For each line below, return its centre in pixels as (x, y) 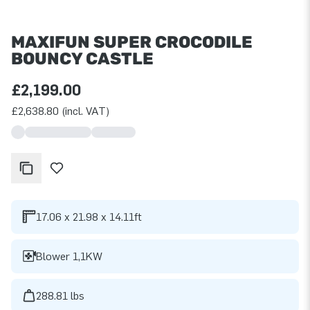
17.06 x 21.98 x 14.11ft (89, 217)
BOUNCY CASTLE (82, 58)
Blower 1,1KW (69, 256)
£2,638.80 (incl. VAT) (60, 111)
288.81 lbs (60, 295)
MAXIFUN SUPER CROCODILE (132, 42)
